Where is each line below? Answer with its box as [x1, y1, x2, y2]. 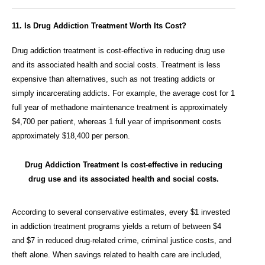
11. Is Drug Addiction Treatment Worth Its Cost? [12, 21, 186, 31]
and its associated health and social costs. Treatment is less [12, 60, 221, 69]
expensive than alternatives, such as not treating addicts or [12, 74, 215, 83]
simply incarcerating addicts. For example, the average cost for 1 [12, 88, 235, 98]
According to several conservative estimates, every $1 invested [12, 208, 230, 217]
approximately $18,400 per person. [12, 131, 130, 140]
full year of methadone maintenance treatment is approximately [12, 102, 228, 112]
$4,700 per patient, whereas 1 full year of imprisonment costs [12, 117, 221, 126]
